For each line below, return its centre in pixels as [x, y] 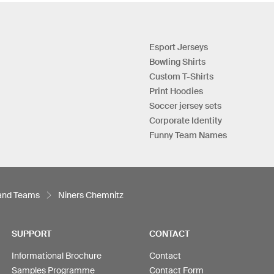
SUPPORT [31, 233]
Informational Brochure [57, 255]
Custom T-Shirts [181, 76]
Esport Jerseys [179, 47]
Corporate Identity [186, 120]
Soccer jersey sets [185, 106]
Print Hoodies [176, 91]
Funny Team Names [188, 135]
